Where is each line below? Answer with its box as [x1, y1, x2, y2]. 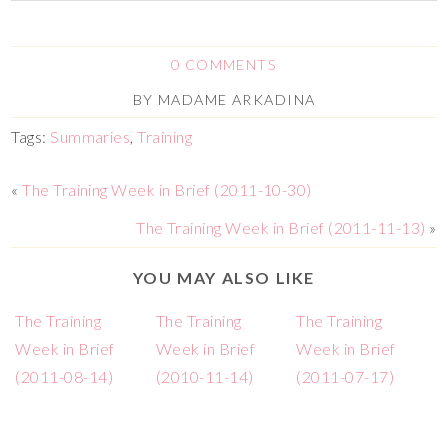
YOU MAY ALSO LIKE [132, 267, 316, 287]
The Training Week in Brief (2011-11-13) [136, 217, 426, 237]
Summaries [50, 126, 131, 146]
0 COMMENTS [170, 55, 278, 73]
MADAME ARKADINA [157, 90, 316, 108]
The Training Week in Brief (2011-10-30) [22, 179, 312, 199]
